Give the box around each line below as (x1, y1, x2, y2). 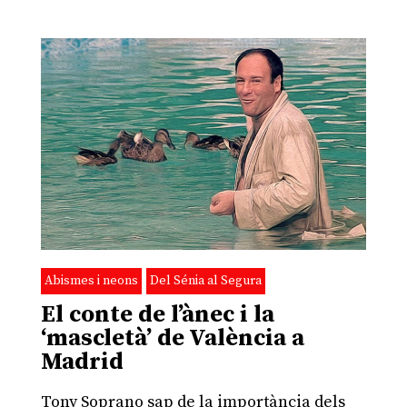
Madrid (40, 347, 124, 378)
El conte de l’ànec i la (40, 300, 274, 331)
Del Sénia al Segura (149, 273, 262, 290)
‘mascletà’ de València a (40, 323, 304, 354)
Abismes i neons (44, 273, 138, 290)
